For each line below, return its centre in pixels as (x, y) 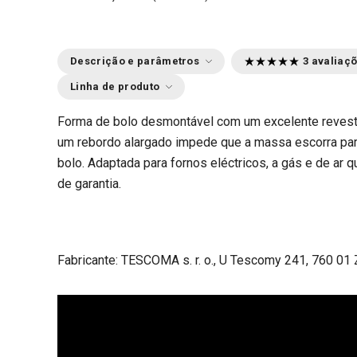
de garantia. (89, 184)
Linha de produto (115, 86)
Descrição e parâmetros (135, 61)
